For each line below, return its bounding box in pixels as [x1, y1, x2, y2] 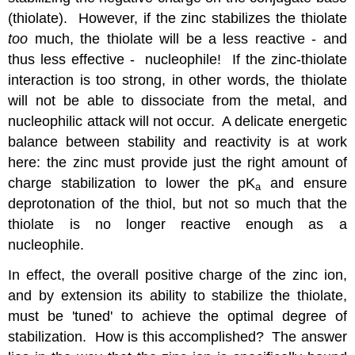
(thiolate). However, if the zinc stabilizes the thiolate [8, 10, 347, 26]
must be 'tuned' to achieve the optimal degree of [8, 308, 347, 325]
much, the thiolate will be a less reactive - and [28, 30, 347, 47]
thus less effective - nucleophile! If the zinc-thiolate [8, 51, 347, 67]
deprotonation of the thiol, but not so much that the [8, 195, 347, 212]
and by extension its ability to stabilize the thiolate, [8, 288, 347, 304]
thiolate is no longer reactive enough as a [8, 216, 347, 232]
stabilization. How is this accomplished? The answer [8, 329, 347, 345]
